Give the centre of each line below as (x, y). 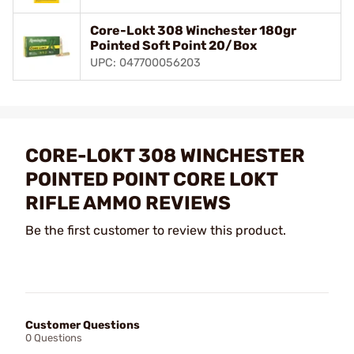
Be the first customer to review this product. (156, 230)
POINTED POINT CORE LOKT (151, 179)
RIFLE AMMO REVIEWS (128, 203)
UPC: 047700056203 (145, 62)
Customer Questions (83, 325)
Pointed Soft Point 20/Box (173, 45)
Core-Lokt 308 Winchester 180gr (193, 30)
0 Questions (54, 337)
